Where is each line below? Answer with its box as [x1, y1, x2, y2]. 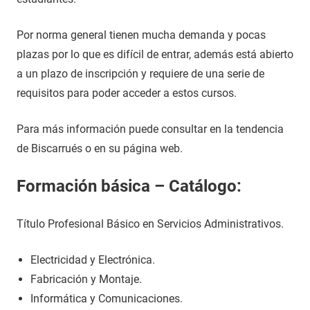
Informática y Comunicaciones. [30, 292, 183, 305]
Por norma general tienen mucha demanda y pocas [17, 28, 266, 42]
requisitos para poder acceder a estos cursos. [17, 86, 237, 100]
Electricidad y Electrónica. [30, 253, 155, 266]
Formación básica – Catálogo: [17, 176, 241, 196]
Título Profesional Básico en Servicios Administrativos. [17, 217, 284, 230]
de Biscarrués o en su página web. [17, 142, 183, 155]
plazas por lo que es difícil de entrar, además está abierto [17, 48, 293, 61]
